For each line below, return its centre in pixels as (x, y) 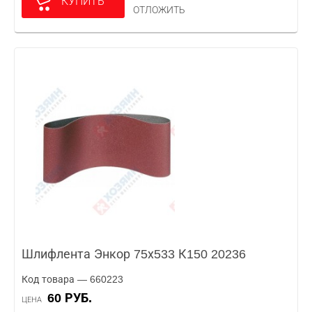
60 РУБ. (73, 298)
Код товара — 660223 (72, 279)
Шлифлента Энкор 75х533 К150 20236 (134, 254)
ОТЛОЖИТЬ (159, 10)
